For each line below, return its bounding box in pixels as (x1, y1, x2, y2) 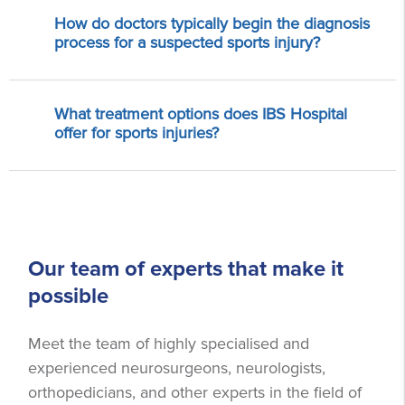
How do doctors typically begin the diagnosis (54, 13, 370, 33)
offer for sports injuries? (54, 122, 219, 143)
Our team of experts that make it (28, 255, 344, 282)
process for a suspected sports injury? (54, 32, 320, 52)
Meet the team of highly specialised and (28, 333, 310, 353)
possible (28, 282, 109, 309)
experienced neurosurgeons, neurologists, (28, 357, 326, 378)
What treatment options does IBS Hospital (54, 103, 347, 124)
